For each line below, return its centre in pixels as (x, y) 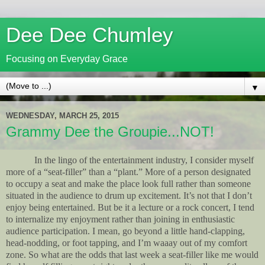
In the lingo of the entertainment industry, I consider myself (144, 160)
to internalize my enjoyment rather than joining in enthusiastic (120, 219)
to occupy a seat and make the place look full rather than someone (128, 183)
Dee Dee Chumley (90, 35)
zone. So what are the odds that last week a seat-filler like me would (132, 254)
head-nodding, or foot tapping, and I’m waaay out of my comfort (127, 243)
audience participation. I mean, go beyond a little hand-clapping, (125, 231)
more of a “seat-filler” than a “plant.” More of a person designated (128, 172)
